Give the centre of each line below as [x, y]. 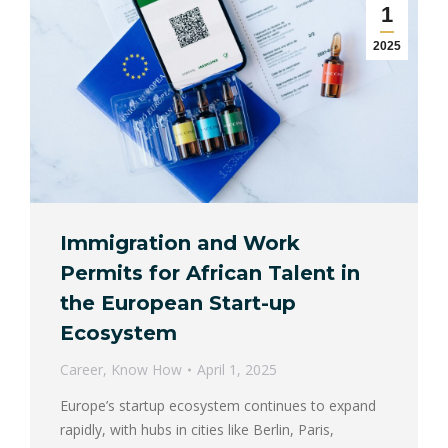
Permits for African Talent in [210, 273]
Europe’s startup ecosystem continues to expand [218, 406]
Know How [146, 370]
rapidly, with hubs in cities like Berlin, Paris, [197, 430]
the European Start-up [178, 303]
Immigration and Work [180, 243]
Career [81, 370]
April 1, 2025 [237, 370]
